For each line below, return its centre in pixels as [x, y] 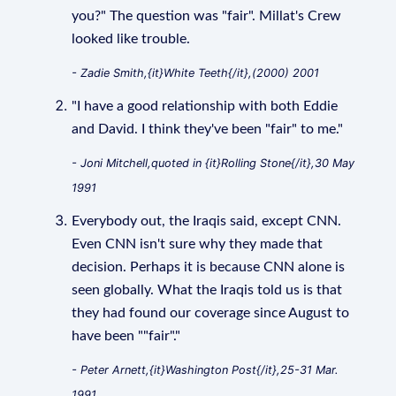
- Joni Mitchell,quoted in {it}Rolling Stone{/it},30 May [213, 163]
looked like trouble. [131, 39]
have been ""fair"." [126, 336]
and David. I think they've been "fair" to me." [208, 129]
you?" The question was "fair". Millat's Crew [207, 16]
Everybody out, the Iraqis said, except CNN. [207, 221]
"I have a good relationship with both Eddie [205, 106]
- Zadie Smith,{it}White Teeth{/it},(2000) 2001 [196, 73]
